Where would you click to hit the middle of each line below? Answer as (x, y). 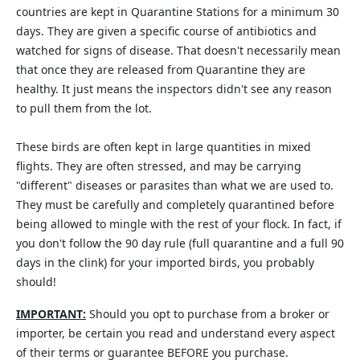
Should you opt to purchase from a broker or (208, 314)
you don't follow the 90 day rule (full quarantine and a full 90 (180, 243)
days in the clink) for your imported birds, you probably (165, 262)
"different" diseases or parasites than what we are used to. (175, 185)
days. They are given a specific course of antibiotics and (166, 31)
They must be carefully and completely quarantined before (175, 205)
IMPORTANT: (51, 314)
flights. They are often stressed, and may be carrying (159, 166)
